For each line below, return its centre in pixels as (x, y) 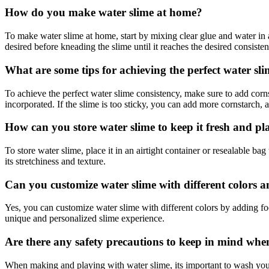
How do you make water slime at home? (104, 13)
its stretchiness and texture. (55, 162)
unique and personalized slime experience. (85, 219)
